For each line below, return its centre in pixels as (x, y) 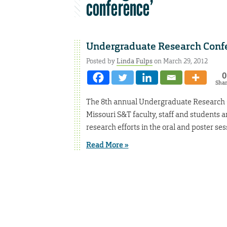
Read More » (107, 145)
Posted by (101, 61)
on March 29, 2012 (180, 61)
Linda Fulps (134, 61)
